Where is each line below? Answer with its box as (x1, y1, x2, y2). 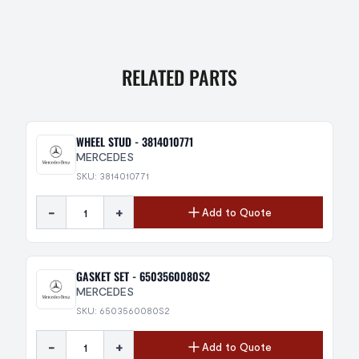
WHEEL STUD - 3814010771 (76, 133, 193, 150)
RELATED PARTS (122, 63, 237, 91)
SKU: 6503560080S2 (76, 305, 170, 316)
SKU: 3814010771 (76, 170, 149, 181)
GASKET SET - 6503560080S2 (76, 268, 210, 284)
